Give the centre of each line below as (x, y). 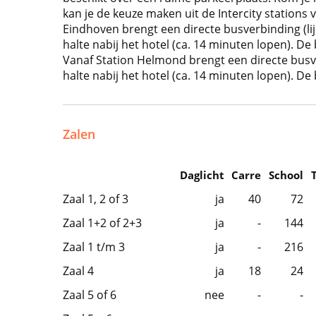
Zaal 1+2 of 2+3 (102, 223)
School (286, 175)
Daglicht (202, 175)
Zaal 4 (78, 271)
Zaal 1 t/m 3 (93, 247)
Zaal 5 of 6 (89, 295)
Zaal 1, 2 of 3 (95, 199)
